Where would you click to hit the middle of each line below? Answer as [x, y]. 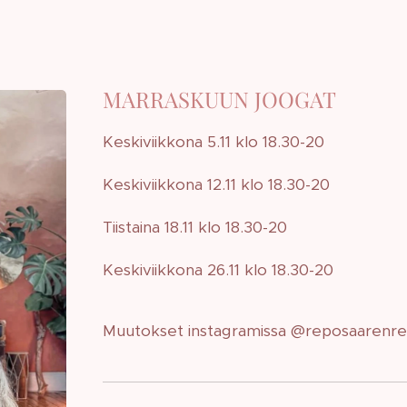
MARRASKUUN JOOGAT [220, 99]
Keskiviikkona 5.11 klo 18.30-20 [214, 142]
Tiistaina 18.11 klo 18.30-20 [195, 227]
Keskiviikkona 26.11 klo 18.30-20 [218, 270]
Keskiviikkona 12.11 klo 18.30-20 [217, 184]
